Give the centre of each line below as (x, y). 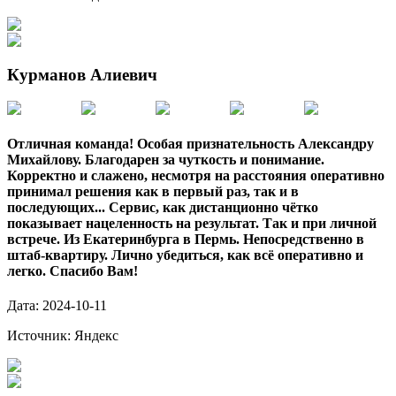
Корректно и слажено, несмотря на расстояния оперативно (196, 175)
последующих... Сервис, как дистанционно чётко (163, 207)
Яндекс (96, 335)
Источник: (41, 335)
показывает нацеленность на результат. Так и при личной (192, 223)
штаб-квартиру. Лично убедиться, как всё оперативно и (185, 255)
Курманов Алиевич (82, 74)
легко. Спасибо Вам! (72, 270)
